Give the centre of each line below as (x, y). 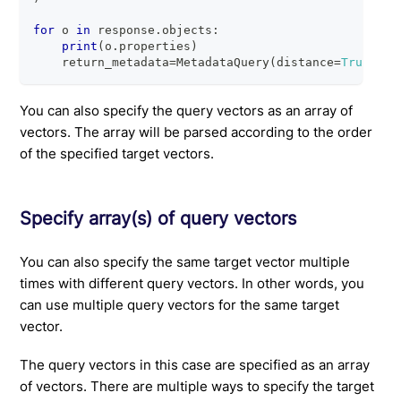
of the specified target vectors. (117, 154)
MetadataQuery (223, 62)
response (123, 30)
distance (306, 62)
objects (188, 30)
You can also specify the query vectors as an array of (187, 111)
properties (155, 46)
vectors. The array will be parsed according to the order (196, 132)
